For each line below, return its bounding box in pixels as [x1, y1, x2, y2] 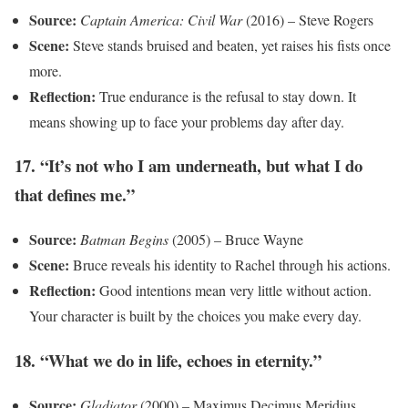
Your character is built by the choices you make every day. [29, 306, 362, 326]
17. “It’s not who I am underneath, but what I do [15, 153, 362, 178]
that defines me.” [15, 182, 135, 208]
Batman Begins [80, 229, 168, 250]
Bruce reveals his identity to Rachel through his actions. [69, 255, 391, 275]
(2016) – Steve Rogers [242, 9, 373, 29]
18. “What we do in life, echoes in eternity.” [15, 347, 321, 372]
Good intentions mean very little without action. [96, 280, 372, 301]
